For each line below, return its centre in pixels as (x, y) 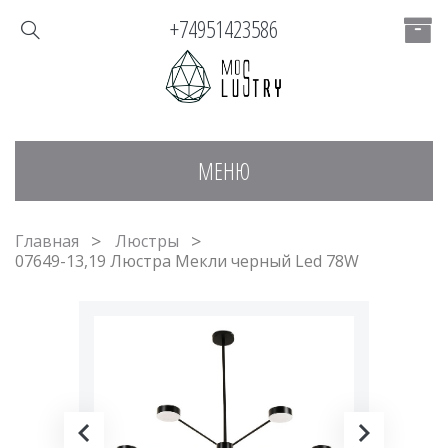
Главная (47, 240)
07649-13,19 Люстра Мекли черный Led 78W (187, 260)
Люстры (147, 240)
